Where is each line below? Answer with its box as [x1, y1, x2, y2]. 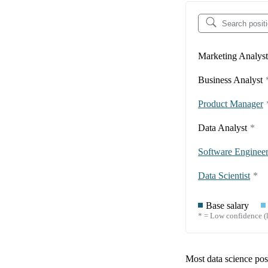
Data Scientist [198, 170, 250, 181]
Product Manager [198, 99, 263, 109]
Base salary [206, 200, 249, 211]
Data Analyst [198, 123, 247, 133]
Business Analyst [198, 75, 263, 86]
